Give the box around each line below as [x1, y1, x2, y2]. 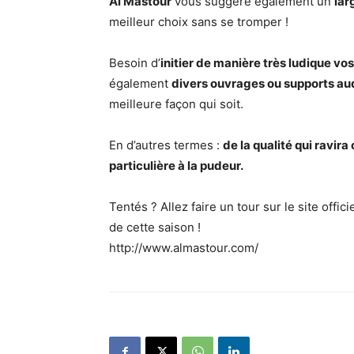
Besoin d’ [109, 55, 160, 70]
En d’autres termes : [109, 137, 223, 153]
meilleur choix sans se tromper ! [109, 13, 288, 29]
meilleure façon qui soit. [109, 96, 243, 111]
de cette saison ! [109, 219, 201, 235]
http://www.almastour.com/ [109, 239, 258, 255]
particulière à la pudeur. [109, 157, 243, 173]
